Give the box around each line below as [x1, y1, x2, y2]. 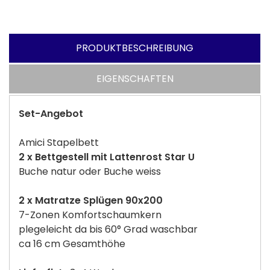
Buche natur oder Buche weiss [19, 164, 161, 178]
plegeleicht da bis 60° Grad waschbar [19, 222, 198, 236]
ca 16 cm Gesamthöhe [19, 236, 128, 251]
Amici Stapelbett [19, 135, 101, 149]
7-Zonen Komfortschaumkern [19, 207, 162, 222]
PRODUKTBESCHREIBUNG [76, 40, 193, 55]
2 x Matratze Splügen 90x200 [19, 193, 163, 207]
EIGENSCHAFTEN [96, 71, 174, 86]
